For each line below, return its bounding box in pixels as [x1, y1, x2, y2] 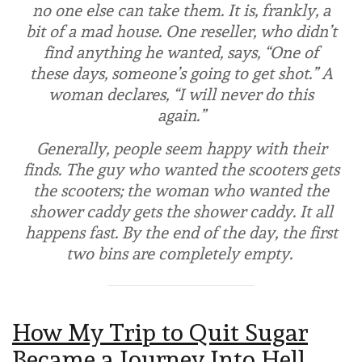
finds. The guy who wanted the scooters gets [23, 160, 339, 180]
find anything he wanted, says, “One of [44, 43, 318, 63]
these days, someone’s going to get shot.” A [29, 64, 333, 84]
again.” [157, 106, 205, 126]
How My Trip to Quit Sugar [12, 318, 308, 347]
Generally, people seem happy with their [36, 139, 326, 159]
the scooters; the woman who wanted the [33, 181, 329, 201]
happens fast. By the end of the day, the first [24, 223, 338, 243]
